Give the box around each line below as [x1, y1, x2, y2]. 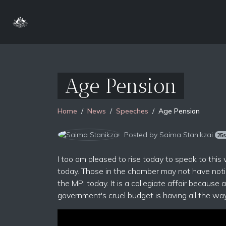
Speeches [116, 106, 148, 116]
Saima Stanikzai [159, 130, 213, 139]
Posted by [124, 130, 159, 139]
